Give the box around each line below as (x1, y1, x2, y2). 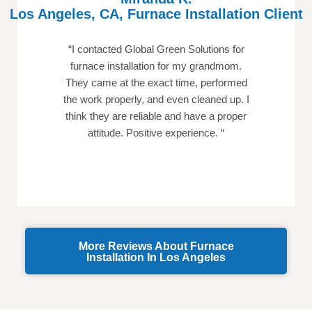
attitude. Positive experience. (88, 126, 221, 139)
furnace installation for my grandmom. (70, 59, 242, 72)
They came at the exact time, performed (65, 76, 247, 88)
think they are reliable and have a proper (65, 109, 247, 122)
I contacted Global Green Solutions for (71, 42, 244, 55)
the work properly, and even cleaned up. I (63, 93, 249, 105)
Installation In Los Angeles (86, 251, 226, 263)
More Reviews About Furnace (78, 240, 234, 252)
